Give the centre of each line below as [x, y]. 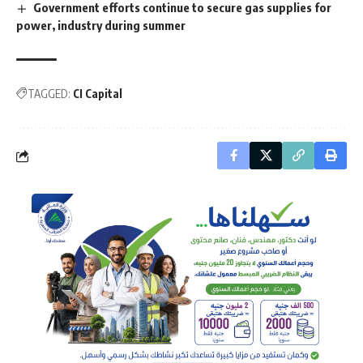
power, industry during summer [101, 26]
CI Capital [98, 94]
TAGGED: [49, 94]
